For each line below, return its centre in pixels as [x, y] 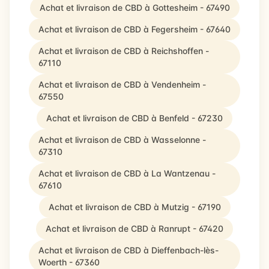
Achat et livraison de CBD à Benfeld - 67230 [134, 118]
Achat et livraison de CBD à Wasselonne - [122, 140]
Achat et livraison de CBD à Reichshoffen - [124, 51]
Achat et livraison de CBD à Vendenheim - [122, 84]
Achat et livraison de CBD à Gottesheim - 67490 [134, 8]
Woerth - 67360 [69, 262]
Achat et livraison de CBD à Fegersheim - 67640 [134, 29]
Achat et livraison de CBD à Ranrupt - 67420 [134, 228]
